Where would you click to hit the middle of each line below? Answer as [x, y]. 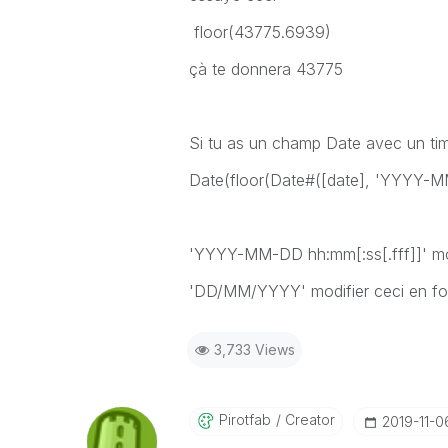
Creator [307, 419]
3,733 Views [254, 349]
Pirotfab [244, 419]
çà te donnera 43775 [268, 69]
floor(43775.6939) [259, 32]
